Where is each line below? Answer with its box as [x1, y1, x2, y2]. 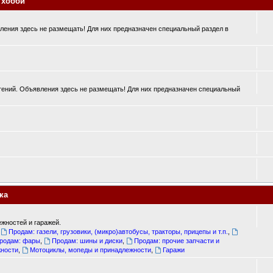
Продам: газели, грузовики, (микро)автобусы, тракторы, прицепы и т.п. [9, 228, 229, 235]
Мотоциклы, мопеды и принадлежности [30, 246, 152, 253]
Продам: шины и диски [52, 237, 123, 244]
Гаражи [162, 246, 185, 253]
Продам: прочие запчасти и [133, 237, 219, 244]
